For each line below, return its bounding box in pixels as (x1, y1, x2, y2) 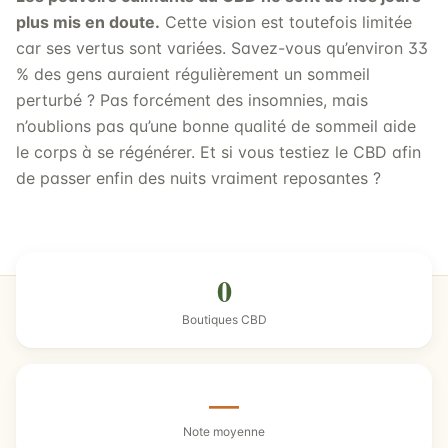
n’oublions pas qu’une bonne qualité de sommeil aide (16, 116, 416, 136)
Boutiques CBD (181, 312, 267, 327)
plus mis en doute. (16, 12, 160, 32)
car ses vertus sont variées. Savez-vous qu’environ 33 (16, 38, 428, 58)
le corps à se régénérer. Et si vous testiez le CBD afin (16, 142, 421, 162)
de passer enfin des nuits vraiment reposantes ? (16, 168, 381, 188)
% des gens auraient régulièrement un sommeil (16, 64, 370, 84)
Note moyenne (183, 424, 265, 439)
